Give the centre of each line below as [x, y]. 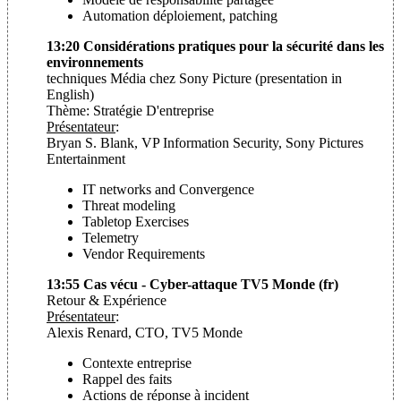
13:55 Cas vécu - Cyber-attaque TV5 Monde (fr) [192, 284]
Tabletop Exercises [136, 221]
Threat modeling [129, 205]
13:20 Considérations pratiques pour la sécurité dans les [215, 46]
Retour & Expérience [107, 300]
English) [70, 94]
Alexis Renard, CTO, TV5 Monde [145, 332]
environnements [95, 62]
